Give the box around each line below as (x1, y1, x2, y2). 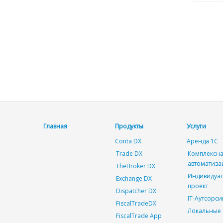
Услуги (187, 122, 206, 130)
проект (188, 182, 208, 190)
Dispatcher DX (116, 187, 156, 195)
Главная (43, 122, 67, 130)
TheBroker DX (116, 162, 155, 170)
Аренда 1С (187, 137, 218, 145)
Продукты (115, 122, 143, 130)
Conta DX (115, 137, 141, 145)
